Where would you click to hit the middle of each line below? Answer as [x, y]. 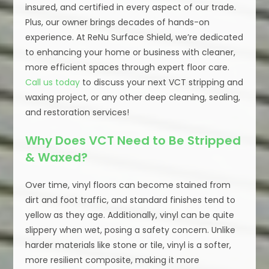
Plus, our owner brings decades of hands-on [118, 23]
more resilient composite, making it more [113, 260]
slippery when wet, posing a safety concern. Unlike [131, 230]
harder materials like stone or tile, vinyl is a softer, [128, 245]
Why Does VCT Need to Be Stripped [133, 141]
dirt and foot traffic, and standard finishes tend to [131, 200]
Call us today [53, 83]
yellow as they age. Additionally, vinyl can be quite [130, 215]
